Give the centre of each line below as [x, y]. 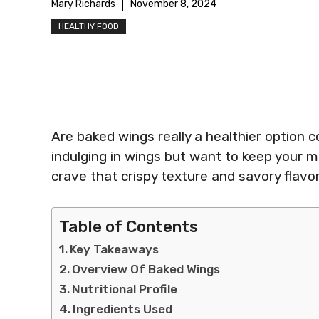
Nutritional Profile [125, 289]
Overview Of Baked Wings [146, 269]
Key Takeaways [115, 249]
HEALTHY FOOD [89, 26]
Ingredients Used [123, 309]
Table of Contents [129, 226]
